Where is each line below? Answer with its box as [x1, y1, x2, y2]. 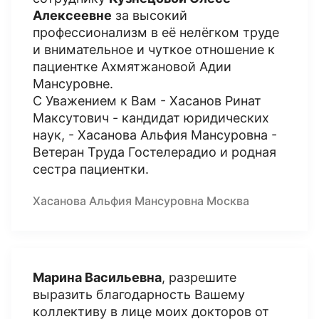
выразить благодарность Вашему [33, 287, 245, 302]
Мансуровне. [33, 76, 113, 91]
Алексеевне [33, 8, 112, 23]
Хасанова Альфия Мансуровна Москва [33, 194, 249, 208]
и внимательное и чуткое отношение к [33, 42, 275, 57]
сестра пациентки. [33, 162, 149, 177]
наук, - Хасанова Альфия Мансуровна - [33, 127, 277, 142]
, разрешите [162, 270, 236, 285]
